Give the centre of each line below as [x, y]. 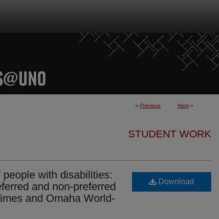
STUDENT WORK [170, 134]
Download [175, 182]
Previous [150, 106]
